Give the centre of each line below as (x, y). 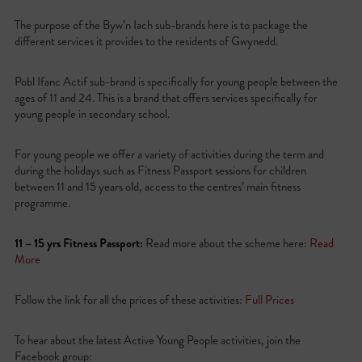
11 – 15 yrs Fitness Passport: (80, 243)
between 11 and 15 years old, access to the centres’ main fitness (157, 187)
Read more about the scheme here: (227, 243)
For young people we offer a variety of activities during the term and (169, 154)
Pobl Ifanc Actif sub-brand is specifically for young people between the (176, 82)
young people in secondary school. (92, 114)
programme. (42, 203)
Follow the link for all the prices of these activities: (129, 300)
